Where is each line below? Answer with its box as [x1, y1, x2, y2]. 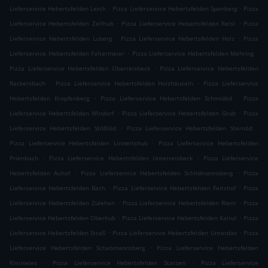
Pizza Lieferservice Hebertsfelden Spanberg [112, 4, 237, 13]
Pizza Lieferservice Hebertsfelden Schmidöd [100, 94, 233, 103]
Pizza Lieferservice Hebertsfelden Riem [122, 199, 236, 208]
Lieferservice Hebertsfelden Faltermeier [10, 49, 125, 58]
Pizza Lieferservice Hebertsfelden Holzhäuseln [55, 79, 194, 88]
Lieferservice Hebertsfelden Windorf [10, 109, 114, 118]
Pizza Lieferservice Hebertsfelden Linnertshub [10, 139, 148, 148]
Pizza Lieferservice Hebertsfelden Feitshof [113, 184, 236, 193]
